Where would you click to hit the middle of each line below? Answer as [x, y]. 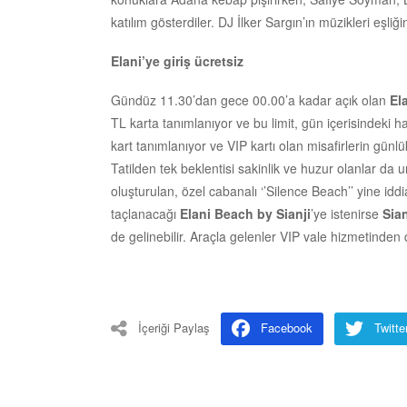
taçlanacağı [145, 213]
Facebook [287, 327]
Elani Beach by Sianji [245, 213]
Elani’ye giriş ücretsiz [177, 60]
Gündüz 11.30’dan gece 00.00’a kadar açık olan [250, 99]
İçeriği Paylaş [174, 327]
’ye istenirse [347, 213]
